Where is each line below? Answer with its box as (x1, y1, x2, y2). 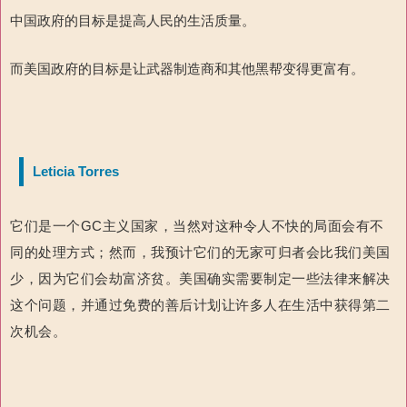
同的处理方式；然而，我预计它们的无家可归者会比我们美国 (10, 244, 391, 261)
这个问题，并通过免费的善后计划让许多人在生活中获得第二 (10, 297, 391, 313)
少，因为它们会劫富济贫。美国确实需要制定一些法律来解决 (10, 271, 391, 287)
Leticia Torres (33, 164, 119, 180)
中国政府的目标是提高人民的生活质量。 (10, 13, 255, 29)
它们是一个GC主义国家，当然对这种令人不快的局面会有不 (10, 218, 384, 234)
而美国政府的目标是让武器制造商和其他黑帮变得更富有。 (10, 61, 364, 77)
